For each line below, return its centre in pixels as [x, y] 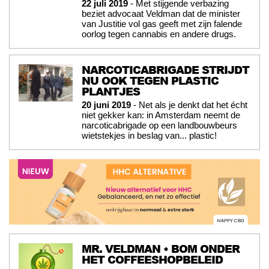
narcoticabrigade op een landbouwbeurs [159, 125]
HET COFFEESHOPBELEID [152, 259]
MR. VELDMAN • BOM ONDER [161, 249]
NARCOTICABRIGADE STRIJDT [165, 70]
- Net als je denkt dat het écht [189, 105]
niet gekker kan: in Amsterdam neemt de [161, 115]
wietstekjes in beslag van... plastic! [149, 136]
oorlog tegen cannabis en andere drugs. [159, 34]
